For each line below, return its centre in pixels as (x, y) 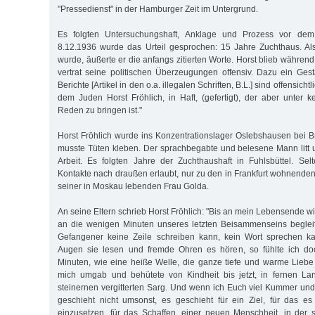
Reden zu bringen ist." (100, 110)
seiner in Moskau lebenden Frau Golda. (133, 186)
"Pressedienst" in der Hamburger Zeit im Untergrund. (158, 9)
